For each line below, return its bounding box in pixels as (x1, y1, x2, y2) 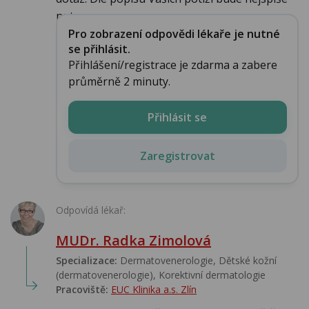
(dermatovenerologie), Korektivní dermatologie (56, 268, 266, 282)
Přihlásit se (148, 109, 207, 125)
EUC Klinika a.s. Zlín (111, 283, 197, 297)
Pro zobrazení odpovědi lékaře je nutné (68, 26, 280, 41)
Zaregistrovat (139, 148, 215, 163)
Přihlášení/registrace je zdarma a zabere (68, 57, 277, 72)
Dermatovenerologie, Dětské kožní (117, 254, 277, 268)
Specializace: (56, 254, 117, 268)
